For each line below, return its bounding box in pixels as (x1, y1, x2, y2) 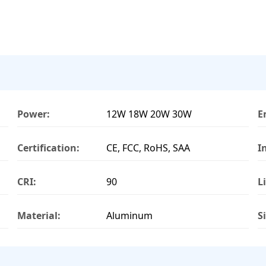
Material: (17, 208, 61, 222)
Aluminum (106, 208, 153, 222)
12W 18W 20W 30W (106, 107, 192, 121)
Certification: (17, 141, 80, 154)
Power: (17, 107, 50, 121)
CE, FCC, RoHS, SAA (106, 141, 190, 154)
